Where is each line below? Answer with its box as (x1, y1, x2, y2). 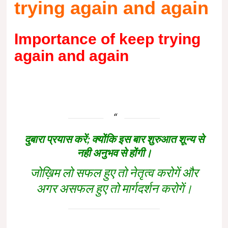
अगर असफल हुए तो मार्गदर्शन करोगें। (36, 180, 192, 195)
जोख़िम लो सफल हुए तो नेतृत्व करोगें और (30, 164, 198, 180)
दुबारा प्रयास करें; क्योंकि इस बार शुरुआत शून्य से (24, 132, 204, 145)
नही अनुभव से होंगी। (76, 146, 152, 159)
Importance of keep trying (14, 30, 201, 47)
